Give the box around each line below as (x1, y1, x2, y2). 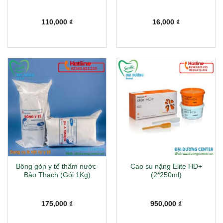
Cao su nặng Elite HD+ (130, 163, 202, 171)
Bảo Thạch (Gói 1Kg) (23, 171, 91, 179)
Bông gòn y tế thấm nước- (15, 163, 99, 171)
